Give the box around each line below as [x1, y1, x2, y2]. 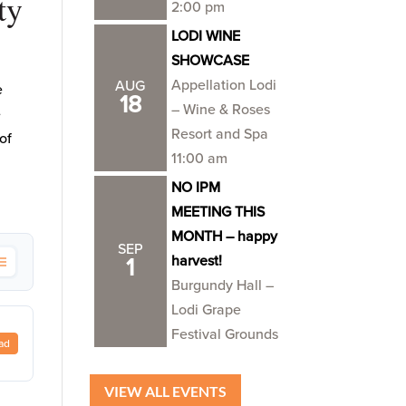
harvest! [170, 252, 222, 270]
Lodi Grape [170, 301, 241, 319]
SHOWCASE [170, 52, 249, 70]
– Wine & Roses [170, 101, 270, 119]
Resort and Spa [170, 125, 268, 143]
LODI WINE [170, 27, 240, 45]
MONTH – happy [170, 227, 277, 246]
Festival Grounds [170, 325, 278, 343]
